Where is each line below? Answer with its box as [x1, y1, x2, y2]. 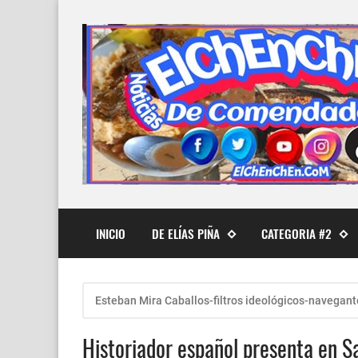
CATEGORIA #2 [261, 224, 332, 242]
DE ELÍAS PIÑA [152, 224, 221, 242]
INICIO [95, 224, 125, 242]
